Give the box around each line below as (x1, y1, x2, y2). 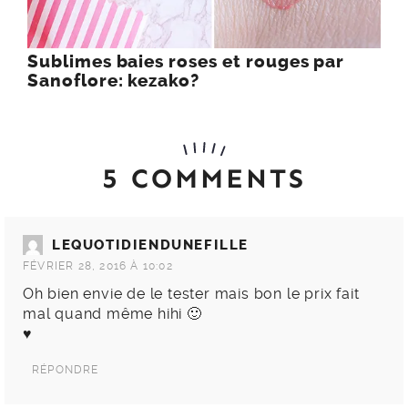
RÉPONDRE (32, 363, 99, 377)
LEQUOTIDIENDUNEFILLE (52, 237, 249, 254)
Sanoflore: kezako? (27, 71, 200, 92)
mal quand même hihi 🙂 (23, 305, 202, 323)
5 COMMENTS (102, 162, 306, 196)
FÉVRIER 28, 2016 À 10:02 (23, 260, 173, 273)
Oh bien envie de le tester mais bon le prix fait (23, 285, 360, 303)
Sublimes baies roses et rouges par (27, 52, 345, 73)
